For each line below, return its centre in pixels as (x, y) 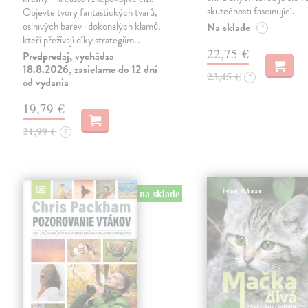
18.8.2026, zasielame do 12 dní (90, 70)
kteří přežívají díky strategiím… (82, 40)
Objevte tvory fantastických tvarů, (90, 13)
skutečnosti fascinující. (251, 11)
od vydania (46, 83)
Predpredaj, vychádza (69, 57)
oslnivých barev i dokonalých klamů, (92, 26)
